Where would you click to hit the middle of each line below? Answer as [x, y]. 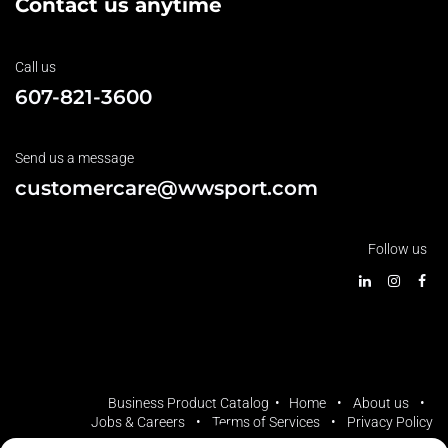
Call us [35, 67]
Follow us [397, 249]
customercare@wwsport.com [166, 188]
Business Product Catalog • [198, 403]
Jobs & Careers [138, 422]
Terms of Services [266, 422]
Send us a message [74, 158]
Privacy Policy [390, 422]
